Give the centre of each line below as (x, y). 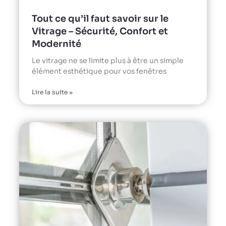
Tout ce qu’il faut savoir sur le (100, 19)
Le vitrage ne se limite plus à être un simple (108, 61)
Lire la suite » (52, 92)
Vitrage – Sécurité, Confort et (100, 32)
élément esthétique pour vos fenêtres (99, 71)
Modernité (56, 44)
